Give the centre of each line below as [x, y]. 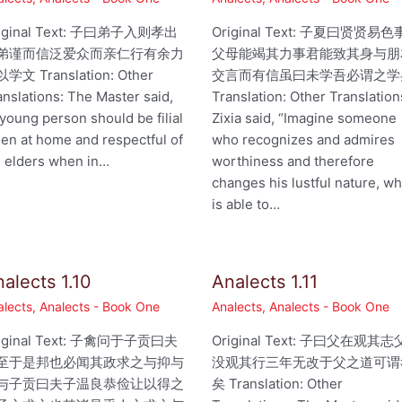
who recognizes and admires [304, 140]
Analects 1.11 [265, 282]
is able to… [246, 205]
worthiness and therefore [293, 162]
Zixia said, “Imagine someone [305, 118]
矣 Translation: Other [278, 384]
